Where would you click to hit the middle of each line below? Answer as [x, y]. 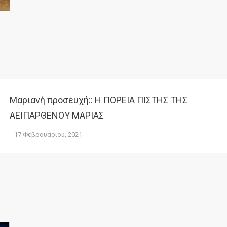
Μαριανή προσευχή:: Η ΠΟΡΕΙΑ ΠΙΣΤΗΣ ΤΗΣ [99, 100]
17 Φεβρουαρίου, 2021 [48, 135]
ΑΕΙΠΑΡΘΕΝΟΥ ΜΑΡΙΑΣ [57, 115]
